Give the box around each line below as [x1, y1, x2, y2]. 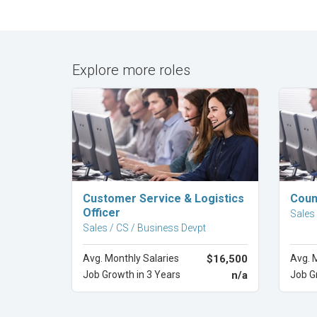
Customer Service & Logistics [83, 192, 244, 205]
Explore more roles [72, 61, 190, 79]
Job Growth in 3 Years [83, 269, 180, 280]
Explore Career [132, 187, 198, 198]
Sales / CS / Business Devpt [83, 222, 206, 234]
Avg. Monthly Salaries [83, 253, 179, 264]
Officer [83, 206, 120, 219]
